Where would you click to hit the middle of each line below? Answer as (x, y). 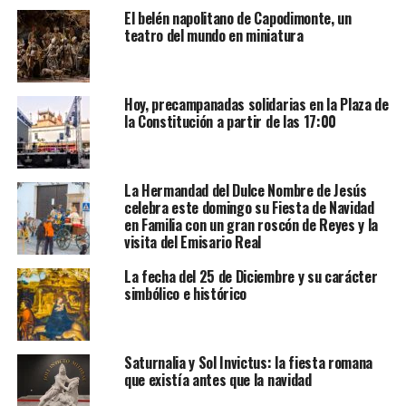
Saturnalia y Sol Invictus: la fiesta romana (248, 363)
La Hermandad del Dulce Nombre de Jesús (245, 191)
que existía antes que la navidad (217, 380)
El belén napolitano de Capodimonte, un (237, 19)
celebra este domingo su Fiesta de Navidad (249, 208)
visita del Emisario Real (193, 242)
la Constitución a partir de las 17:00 (230, 122)
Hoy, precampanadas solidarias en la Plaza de (256, 105)
